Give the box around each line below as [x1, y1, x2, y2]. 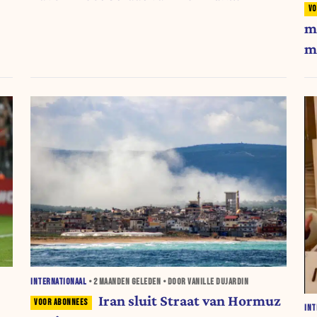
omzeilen [30, 7, 90, 25]
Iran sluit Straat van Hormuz [98, 292, 281, 309]
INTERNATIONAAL [30, 276, 87, 287]
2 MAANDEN [93, 276, 130, 287]
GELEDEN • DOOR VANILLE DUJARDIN [129, 276, 249, 287]
